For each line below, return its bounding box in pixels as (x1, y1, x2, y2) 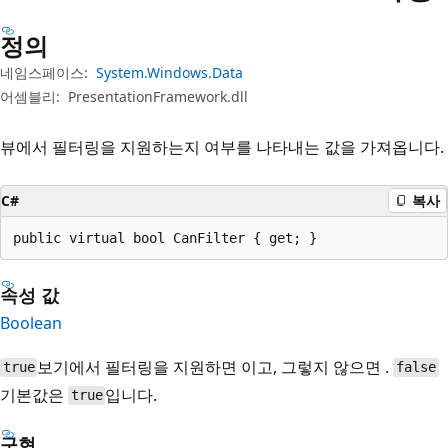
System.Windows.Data (96, 62, 243, 82)
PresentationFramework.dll (68, 86, 248, 106)
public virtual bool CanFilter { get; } (13, 229, 317, 246)
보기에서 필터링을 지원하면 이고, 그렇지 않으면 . (37, 355, 394, 378)
